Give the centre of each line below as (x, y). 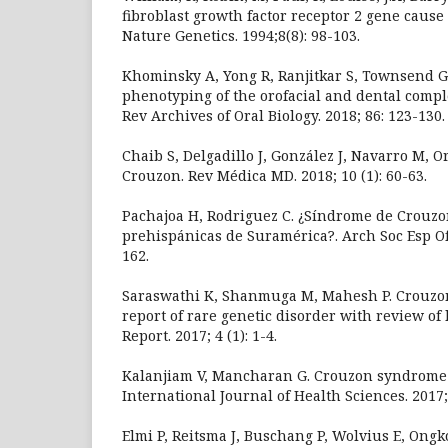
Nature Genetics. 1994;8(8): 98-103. (241, 35)
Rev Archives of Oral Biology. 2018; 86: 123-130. (283, 115)
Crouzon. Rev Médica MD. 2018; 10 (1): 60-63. (274, 175)
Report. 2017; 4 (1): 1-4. (199, 335)
